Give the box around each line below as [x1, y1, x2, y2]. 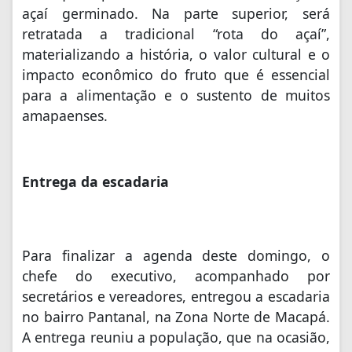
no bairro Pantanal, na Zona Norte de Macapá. [22, 307, 330, 327]
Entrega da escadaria [22, 172, 169, 192]
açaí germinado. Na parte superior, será [22, 4, 330, 24]
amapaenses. [22, 106, 108, 126]
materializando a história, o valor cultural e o [22, 45, 330, 64]
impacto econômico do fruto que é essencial [22, 65, 330, 85]
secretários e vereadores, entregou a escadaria [22, 287, 330, 306]
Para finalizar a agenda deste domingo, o [22, 246, 330, 266]
